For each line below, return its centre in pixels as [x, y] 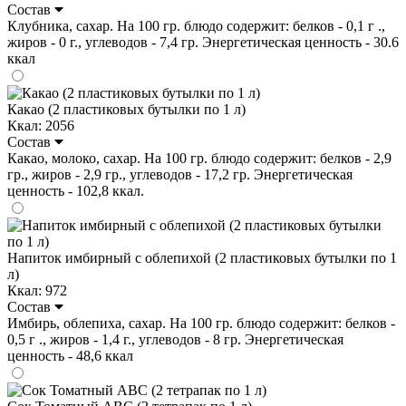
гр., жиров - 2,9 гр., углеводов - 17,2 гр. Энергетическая [180, 174]
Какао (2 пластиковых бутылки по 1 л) [126, 109]
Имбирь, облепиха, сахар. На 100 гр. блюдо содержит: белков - [201, 323]
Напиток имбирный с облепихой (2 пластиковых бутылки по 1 [202, 257]
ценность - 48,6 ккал [70, 355]
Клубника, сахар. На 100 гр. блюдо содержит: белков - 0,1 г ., [196, 25]
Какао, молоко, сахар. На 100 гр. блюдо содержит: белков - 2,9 [199, 158]
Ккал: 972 [37, 290]
